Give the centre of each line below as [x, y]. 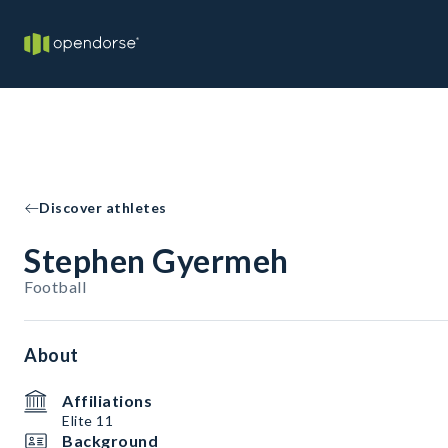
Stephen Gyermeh [156, 260]
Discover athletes [103, 207]
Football [55, 286]
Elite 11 [87, 420]
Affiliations [107, 400]
